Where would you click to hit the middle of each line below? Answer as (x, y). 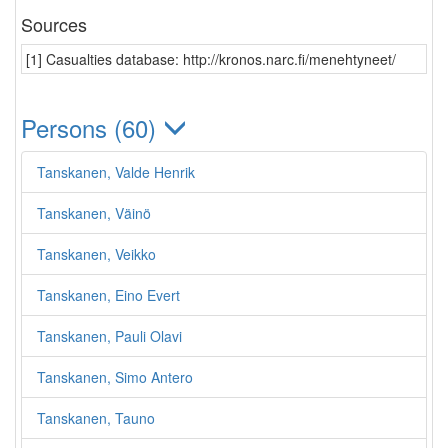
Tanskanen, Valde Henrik (116, 172)
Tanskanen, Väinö (94, 213)
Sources (54, 24)
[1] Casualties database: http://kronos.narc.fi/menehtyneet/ (211, 59)
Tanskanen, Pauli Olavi (109, 336)
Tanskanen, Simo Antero (115, 377)
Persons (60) (92, 127)
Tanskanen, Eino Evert (108, 295)
